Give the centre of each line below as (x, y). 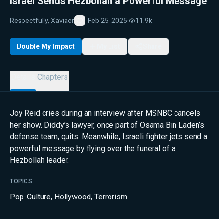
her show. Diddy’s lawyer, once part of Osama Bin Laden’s (107, 125)
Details (23, 77)
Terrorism (111, 197)
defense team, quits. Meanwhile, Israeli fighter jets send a (109, 137)
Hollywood (73, 197)
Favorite (92, 28)
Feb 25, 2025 (108, 20)
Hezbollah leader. (39, 160)
